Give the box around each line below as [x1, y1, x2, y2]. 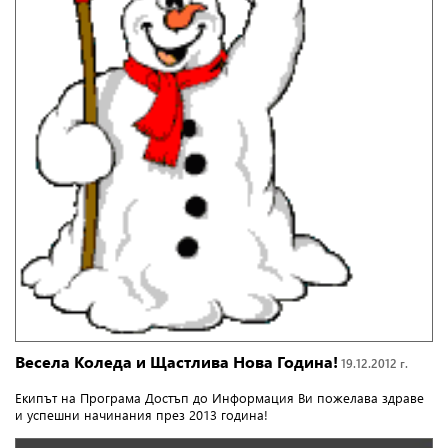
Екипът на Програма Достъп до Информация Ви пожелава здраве [15, 389, 424, 407]
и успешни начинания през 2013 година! [15, 406, 268, 424]
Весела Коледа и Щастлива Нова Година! [15, 351, 338, 373]
